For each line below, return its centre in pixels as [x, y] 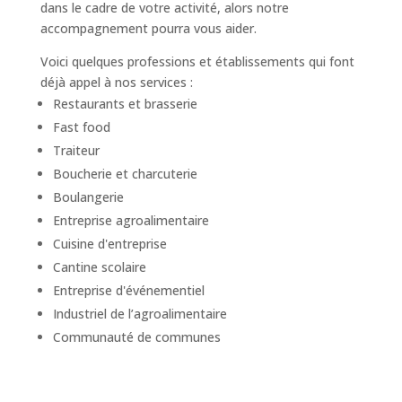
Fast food [81, 127]
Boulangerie [88, 197]
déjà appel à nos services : [116, 83]
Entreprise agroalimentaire [131, 221]
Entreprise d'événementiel [128, 291]
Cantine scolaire [99, 267]
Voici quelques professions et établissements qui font [197, 62]
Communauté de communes [136, 337]
